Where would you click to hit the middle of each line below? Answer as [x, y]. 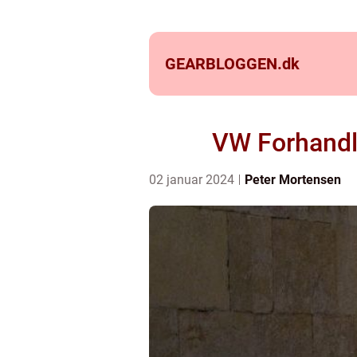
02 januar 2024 [193, 180]
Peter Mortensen [293, 180]
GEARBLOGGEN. [224, 64]
